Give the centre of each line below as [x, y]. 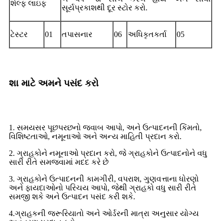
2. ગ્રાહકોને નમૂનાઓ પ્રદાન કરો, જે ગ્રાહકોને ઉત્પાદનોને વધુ [108, 153]
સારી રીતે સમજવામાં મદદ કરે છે [59, 162]
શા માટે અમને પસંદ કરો [54, 83]
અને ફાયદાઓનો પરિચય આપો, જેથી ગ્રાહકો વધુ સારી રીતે [103, 187]
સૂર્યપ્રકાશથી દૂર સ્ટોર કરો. [105, 7]
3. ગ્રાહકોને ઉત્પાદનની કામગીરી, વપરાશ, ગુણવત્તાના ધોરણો [104, 179]
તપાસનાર [77, 34]
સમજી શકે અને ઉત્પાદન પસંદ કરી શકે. [72, 196]
